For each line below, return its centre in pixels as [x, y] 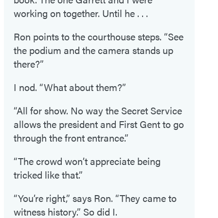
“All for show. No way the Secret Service [98, 110]
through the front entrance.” [71, 138]
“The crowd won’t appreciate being [87, 161]
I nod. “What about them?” [70, 87]
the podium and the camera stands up [93, 50]
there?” [29, 64]
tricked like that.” [48, 175]
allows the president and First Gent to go [99, 124]
